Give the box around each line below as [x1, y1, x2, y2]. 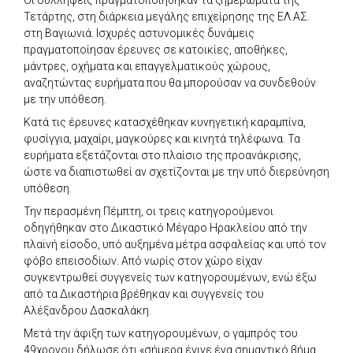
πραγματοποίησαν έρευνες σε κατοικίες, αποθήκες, [24, 43, 288, 56]
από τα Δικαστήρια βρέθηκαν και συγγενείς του [24, 287, 264, 300]
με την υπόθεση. [24, 92, 106, 106]
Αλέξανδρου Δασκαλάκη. [24, 303, 151, 317]
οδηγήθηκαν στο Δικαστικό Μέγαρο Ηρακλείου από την [24, 221, 307, 234]
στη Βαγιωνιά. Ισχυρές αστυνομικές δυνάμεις [24, 26, 255, 39]
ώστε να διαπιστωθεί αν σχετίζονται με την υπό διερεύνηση [24, 165, 329, 178]
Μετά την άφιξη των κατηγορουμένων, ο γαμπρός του [24, 326, 298, 340]
